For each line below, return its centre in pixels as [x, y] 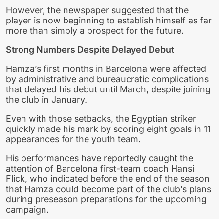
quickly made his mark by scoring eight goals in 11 [108, 129]
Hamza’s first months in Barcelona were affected [106, 68]
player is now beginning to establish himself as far [109, 21]
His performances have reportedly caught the [99, 158]
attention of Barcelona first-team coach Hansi [100, 168]
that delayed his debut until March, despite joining [108, 89]
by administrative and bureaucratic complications [107, 79]
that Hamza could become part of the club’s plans [109, 189]
